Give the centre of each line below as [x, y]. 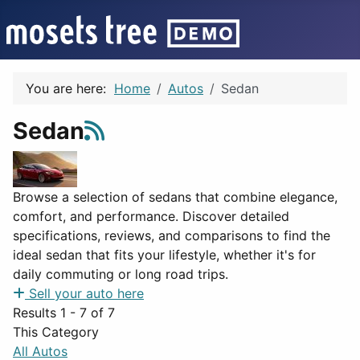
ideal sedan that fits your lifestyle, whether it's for [164, 255]
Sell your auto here [86, 293]
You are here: [70, 88]
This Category [56, 332]
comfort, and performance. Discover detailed [151, 216]
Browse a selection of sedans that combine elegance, [175, 197]
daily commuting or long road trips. [121, 274]
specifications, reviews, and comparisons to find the [172, 235]
